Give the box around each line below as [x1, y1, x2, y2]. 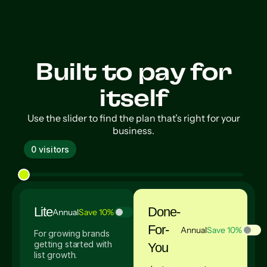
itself [99, 87, 168, 111]
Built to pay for [35, 61, 232, 85]
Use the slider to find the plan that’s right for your [27, 112, 240, 124]
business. [113, 125, 154, 136]
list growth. [34, 250, 77, 260]
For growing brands [34, 228, 110, 238]
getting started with [34, 239, 113, 249]
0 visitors [31, 144, 70, 154]
